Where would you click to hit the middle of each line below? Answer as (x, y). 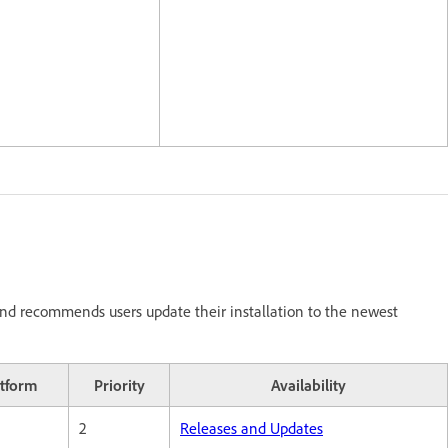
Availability (308, 384)
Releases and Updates (251, 427)
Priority (119, 384)
